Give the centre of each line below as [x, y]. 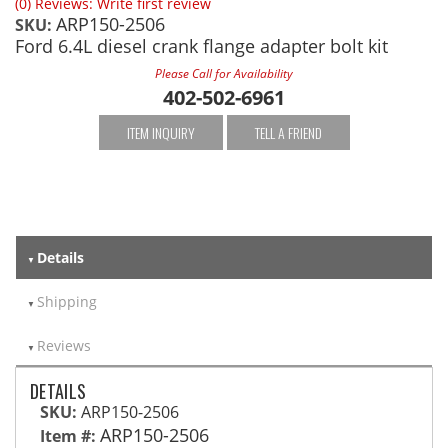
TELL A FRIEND [288, 132]
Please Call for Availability [224, 73]
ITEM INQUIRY [160, 132]
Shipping [66, 301]
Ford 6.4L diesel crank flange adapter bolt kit [201, 46]
